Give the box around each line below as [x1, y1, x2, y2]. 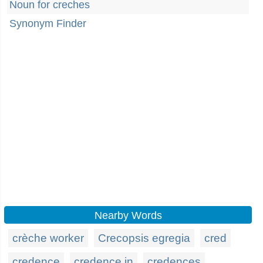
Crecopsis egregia [98, 232, 190, 244]
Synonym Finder [9, 18, 86, 29]
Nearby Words [94, 210, 162, 221]
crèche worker [12, 232, 84, 244]
